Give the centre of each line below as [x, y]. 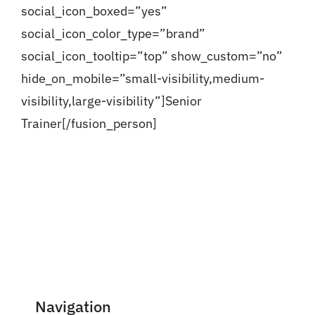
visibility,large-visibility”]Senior [111, 101]
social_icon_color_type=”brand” [113, 34]
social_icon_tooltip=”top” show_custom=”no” [152, 56]
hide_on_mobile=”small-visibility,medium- [142, 79]
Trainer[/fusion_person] [89, 124]
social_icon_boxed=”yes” [94, 11]
